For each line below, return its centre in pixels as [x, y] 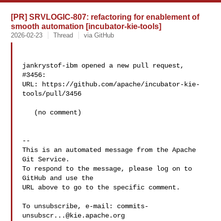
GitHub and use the [58, 178]
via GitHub [99, 35]
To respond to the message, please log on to [107, 169]
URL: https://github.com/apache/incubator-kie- [111, 84]
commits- [133, 206]
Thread [63, 35]
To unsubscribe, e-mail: [70, 206]
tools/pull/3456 [52, 94]
